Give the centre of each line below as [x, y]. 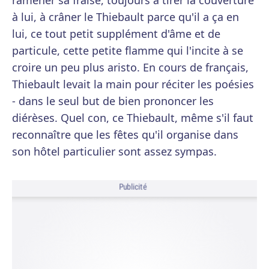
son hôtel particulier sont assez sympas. [114, 151]
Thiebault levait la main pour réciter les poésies [133, 84]
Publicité [133, 187]
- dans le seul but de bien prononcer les [113, 101]
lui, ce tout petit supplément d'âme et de [116, 34]
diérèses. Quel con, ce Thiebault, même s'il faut [133, 118]
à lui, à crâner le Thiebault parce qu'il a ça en [125, 17]
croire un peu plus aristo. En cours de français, [130, 67]
